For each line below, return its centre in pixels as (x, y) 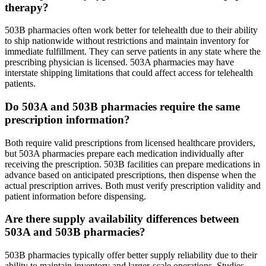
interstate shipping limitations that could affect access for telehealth (129, 73)
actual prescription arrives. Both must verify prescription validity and (133, 185)
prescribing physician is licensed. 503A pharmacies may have (119, 62)
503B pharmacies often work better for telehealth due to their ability (131, 30)
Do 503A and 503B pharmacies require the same (122, 107)
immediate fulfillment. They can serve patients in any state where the (133, 52)
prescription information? (67, 120)
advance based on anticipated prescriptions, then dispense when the (130, 175)
